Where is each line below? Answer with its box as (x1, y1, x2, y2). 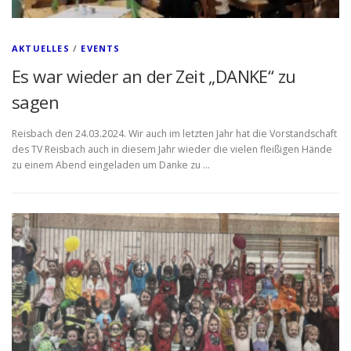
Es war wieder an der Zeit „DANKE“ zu (12, 64, 296, 89)
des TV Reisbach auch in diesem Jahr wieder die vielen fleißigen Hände (12, 142, 332, 156)
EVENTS (81, 42, 121, 55)
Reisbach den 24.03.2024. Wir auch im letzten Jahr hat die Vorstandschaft (12, 126, 337, 140)
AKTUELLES (12, 42, 70, 55)
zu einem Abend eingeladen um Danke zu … (12, 157, 210, 172)
